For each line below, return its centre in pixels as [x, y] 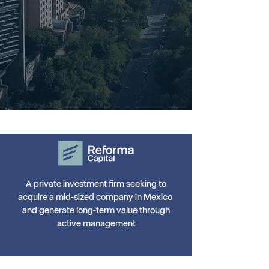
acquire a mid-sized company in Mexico [96, 197]
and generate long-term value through [96, 210]
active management [96, 224]
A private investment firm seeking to [96, 184]
